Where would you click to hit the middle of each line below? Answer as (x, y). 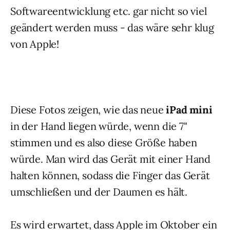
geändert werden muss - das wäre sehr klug (112, 27)
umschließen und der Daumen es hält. (99, 192)
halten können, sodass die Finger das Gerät (110, 175)
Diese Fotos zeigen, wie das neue (88, 110)
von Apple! (35, 44)
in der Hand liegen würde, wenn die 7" (99, 126)
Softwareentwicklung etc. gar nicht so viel (109, 11)
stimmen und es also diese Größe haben (104, 142)
